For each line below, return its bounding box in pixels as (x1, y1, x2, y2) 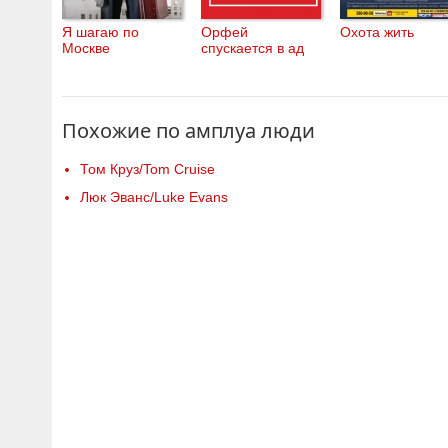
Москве (62, 40, 110, 56)
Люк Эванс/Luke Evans (80, 189, 228, 205)
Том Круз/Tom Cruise (80, 161, 215, 177)
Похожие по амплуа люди (62, 117, 315, 144)
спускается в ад (201, 40, 304, 56)
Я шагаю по (62, 24, 139, 40)
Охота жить (340, 24, 414, 40)
